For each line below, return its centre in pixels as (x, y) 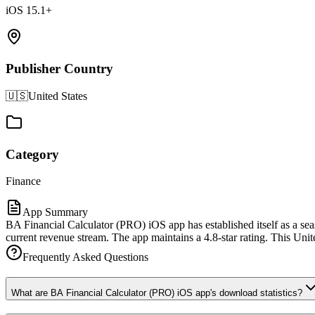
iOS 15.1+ (29, 11)
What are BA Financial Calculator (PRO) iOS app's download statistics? (157, 293)
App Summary (55, 212)
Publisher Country (59, 69)
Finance (23, 181)
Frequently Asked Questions (85, 257)
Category (32, 154)
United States (58, 96)
